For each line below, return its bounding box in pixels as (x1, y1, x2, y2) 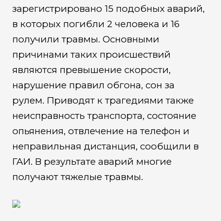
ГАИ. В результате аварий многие (12, 156, 172, 168)
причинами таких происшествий (12, 49, 171, 61)
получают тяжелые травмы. (12, 171, 143, 183)
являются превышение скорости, (12, 64, 171, 76)
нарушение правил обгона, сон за (12, 79, 175, 91)
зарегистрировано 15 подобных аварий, (12, 3, 205, 15)
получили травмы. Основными (12, 34, 159, 45)
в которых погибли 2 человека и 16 (12, 18, 180, 30)
